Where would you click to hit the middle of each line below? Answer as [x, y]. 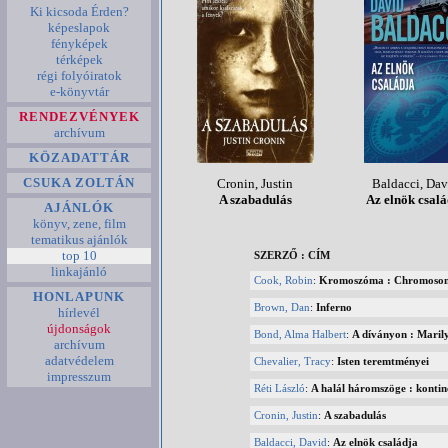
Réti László [279, 388]
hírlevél [79, 312]
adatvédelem [79, 360]
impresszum [79, 376]
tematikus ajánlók [79, 239]
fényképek [79, 43]
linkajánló [79, 271]
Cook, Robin [283, 280]
